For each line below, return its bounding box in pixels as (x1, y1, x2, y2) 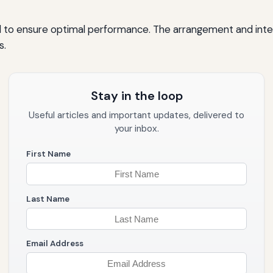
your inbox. (114, 122, 159, 135)
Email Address (26, 238, 83, 249)
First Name (26, 149, 71, 160)
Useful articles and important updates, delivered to (29, 109, 244, 122)
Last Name (26, 193, 69, 204)
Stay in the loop (90, 88, 183, 104)
